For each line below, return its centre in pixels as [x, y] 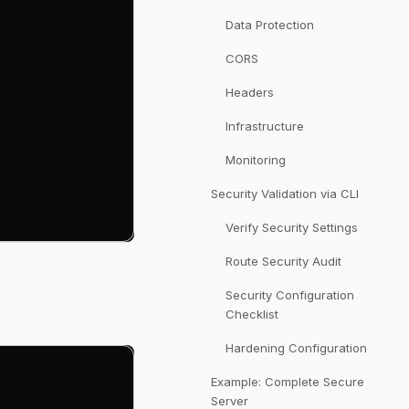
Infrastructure [265, 126]
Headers [250, 92]
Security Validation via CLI [285, 194]
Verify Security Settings [292, 227]
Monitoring [256, 160]
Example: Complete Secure [288, 382]
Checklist [252, 314]
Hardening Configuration [296, 348]
